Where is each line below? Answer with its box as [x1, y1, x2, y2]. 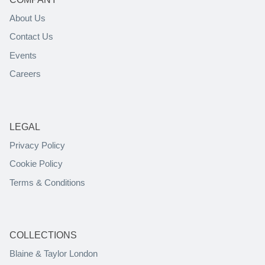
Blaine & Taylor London [9, 248, 98, 259]
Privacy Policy [9, 140, 65, 150]
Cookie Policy [9, 159, 63, 169]
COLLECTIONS [9, 230, 77, 241]
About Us [9, 12, 46, 23]
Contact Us [9, 31, 53, 42]
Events [9, 50, 37, 60]
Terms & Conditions [9, 177, 85, 188]
